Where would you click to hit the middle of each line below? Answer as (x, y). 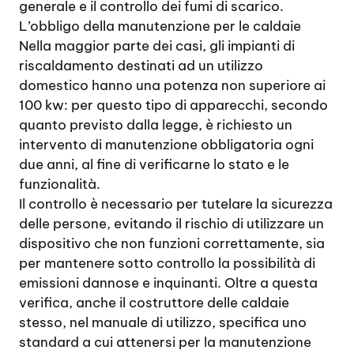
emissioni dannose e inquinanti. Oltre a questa (168, 283)
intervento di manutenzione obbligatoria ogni (166, 145)
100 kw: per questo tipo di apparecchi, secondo (173, 105)
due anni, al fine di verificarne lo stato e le (154, 164)
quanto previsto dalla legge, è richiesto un (156, 125)
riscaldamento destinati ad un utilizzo (141, 66)
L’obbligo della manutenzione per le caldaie (160, 26)
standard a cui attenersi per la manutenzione (165, 342)
